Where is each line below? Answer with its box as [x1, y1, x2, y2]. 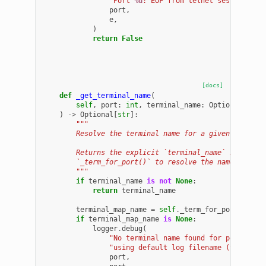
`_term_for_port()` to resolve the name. [43, 157, 239, 166]
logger [93, 224, 118, 233]
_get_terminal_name [76, 91, 151, 100]
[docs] [201, 81, 223, 88]
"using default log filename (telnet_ [109, 243, 259, 252]
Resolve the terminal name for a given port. [43, 129, 255, 138]
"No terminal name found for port [109, 233, 247, 242]
